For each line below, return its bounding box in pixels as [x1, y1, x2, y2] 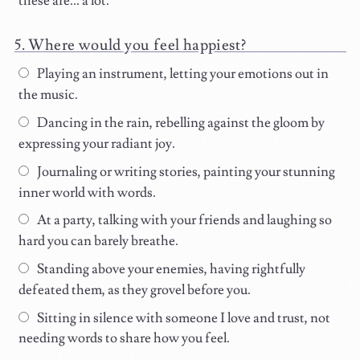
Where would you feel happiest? [28, 35, 247, 55]
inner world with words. [18, 183, 157, 202]
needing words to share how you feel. [18, 329, 231, 348]
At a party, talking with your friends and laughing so [34, 211, 332, 230]
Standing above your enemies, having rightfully [34, 260, 305, 278]
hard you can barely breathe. [18, 232, 179, 251]
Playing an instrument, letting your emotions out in [34, 65, 329, 84]
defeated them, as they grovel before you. [18, 280, 252, 299]
